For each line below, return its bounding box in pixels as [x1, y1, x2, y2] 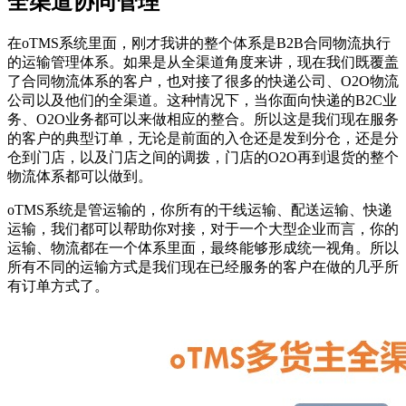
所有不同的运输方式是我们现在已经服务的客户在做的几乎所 [7, 258, 399, 275]
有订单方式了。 [7, 277, 109, 294]
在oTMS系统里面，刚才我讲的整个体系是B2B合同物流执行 [7, 34, 391, 51]
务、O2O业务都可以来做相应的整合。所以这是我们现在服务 [7, 111, 399, 127]
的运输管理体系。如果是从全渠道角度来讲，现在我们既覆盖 [7, 53, 399, 70]
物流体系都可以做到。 [7, 168, 152, 184]
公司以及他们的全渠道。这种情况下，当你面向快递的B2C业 [7, 92, 397, 108]
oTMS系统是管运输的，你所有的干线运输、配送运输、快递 [7, 201, 392, 217]
